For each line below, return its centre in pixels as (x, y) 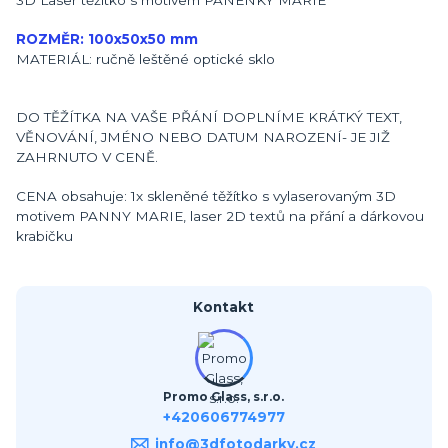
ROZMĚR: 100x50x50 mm (109, 38)
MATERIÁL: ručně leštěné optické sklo (147, 58)
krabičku (46, 235)
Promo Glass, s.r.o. (224, 397)
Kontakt (224, 306)
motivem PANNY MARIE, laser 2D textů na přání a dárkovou (220, 215)
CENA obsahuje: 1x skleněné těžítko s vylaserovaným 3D (206, 195)
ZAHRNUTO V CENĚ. (89, 156)
